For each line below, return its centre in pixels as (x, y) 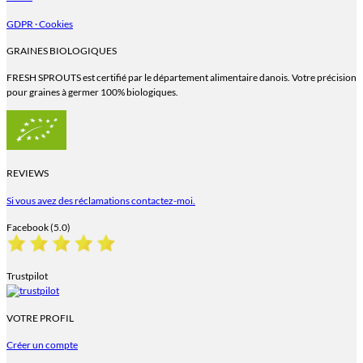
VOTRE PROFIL (40, 318)
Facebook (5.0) (38, 227)
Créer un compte (42, 345)
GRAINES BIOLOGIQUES (62, 50)
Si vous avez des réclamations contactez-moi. (101, 200)
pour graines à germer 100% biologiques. (92, 92)
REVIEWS (28, 173)
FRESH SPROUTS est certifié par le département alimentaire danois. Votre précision (181, 78)
